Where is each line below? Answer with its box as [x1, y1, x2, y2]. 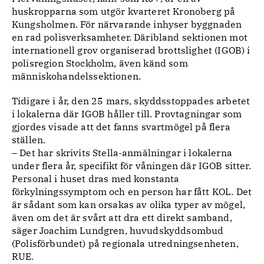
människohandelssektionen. [12, 70, 141, 82]
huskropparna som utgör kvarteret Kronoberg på [12, 5, 236, 17]
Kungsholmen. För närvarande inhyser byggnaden [12, 18, 242, 30]
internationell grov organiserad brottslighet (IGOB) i [12, 44, 250, 56]
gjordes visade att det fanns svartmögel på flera [12, 121, 230, 133]
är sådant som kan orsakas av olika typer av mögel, [12, 199, 246, 210]
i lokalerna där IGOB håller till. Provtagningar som [12, 108, 242, 120]
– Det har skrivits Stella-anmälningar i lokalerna [12, 147, 232, 159]
